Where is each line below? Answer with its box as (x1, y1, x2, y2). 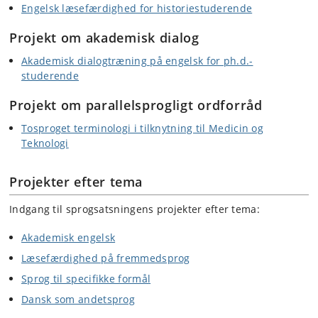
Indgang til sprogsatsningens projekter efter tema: (9, 202, 260, 216)
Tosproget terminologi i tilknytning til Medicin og (21, 121, 263, 135)
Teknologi (21, 136, 69, 150)
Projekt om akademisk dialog (9, 29, 199, 46)
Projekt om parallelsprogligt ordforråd (9, 97, 263, 114)
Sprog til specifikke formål (21, 271, 151, 285)
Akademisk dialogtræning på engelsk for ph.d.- (21, 54, 253, 67)
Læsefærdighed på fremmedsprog (21, 251, 190, 265)
